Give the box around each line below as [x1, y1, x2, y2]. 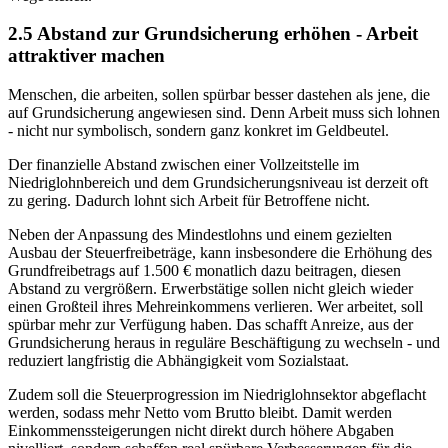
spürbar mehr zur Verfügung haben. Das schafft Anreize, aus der [8, 316, 413, 334]
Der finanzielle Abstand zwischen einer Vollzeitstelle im [8, 156, 359, 174]
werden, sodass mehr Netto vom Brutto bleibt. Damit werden [8, 404, 392, 422]
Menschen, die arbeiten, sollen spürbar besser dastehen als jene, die [8, 86, 430, 104]
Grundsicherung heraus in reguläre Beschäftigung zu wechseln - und [8, 334, 440, 352]
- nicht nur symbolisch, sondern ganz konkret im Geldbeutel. [8, 122, 389, 140]
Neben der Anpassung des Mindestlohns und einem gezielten [8, 226, 392, 244]
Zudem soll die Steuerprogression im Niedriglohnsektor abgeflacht [8, 386, 426, 404]
